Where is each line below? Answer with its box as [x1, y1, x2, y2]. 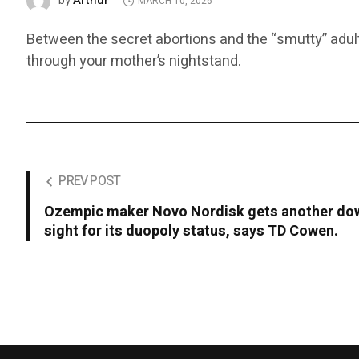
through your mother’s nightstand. [26, 50, 242, 73]
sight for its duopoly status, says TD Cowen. [44, 220, 339, 243]
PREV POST [58, 171, 121, 192]
